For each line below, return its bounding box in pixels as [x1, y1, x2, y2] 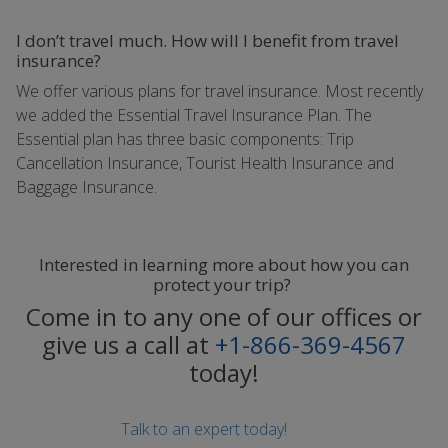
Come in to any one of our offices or [26, 300, 422, 333]
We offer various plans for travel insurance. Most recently [16, 80, 423, 102]
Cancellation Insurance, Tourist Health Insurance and [16, 152, 394, 174]
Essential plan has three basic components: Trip [16, 128, 354, 150]
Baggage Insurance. [16, 176, 157, 198]
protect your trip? [153, 273, 295, 296]
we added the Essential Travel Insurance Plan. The [16, 104, 372, 126]
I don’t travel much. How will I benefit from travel [16, 29, 399, 52]
